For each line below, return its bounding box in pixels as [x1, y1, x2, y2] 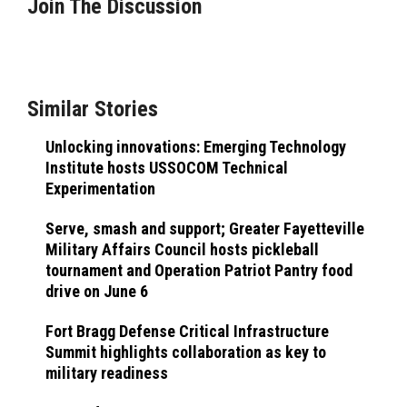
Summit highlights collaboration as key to [45, 342, 326, 362]
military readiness [45, 362, 168, 382]
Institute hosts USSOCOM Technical [45, 157, 288, 177]
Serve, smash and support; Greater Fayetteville [45, 218, 364, 238]
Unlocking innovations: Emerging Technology [45, 136, 346, 156]
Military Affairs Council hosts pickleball [45, 239, 319, 259]
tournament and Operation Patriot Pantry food [45, 260, 352, 280]
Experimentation [45, 178, 155, 198]
